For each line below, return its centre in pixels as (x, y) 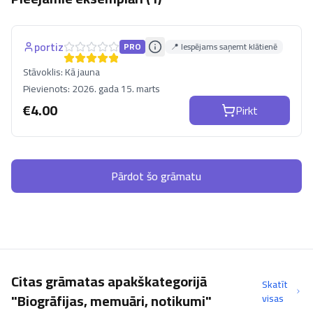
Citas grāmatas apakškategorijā (109, 281)
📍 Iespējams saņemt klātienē (224, 46)
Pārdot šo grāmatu (156, 176)
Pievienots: (48, 89)
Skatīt (275, 284)
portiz (49, 47)
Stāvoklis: (44, 72)
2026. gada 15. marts (116, 89)
